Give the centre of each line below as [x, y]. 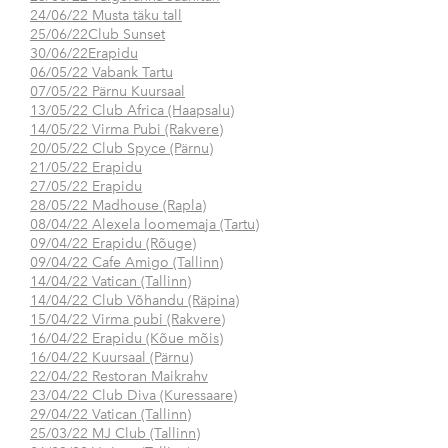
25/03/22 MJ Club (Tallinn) [115, 434]
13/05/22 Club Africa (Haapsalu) [132, 111]
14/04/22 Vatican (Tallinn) [110, 282]
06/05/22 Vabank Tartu [101, 73]
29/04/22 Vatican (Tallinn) [110, 415]
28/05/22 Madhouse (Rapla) [118, 206]
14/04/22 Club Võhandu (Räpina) [134, 301]
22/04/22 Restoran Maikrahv [119, 377]
